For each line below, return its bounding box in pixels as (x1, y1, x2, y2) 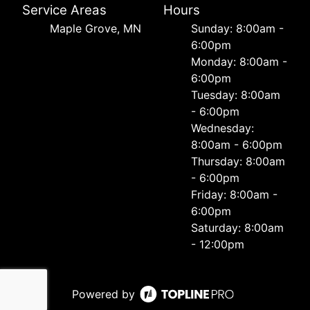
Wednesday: (191, 121, 254, 136)
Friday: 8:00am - (191, 188, 277, 202)
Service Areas (22, 2, 107, 19)
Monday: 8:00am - (191, 55, 287, 69)
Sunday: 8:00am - (191, 21, 284, 36)
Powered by (71, 287, 135, 302)
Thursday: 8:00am (191, 154, 285, 169)
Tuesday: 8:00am (191, 88, 280, 102)
